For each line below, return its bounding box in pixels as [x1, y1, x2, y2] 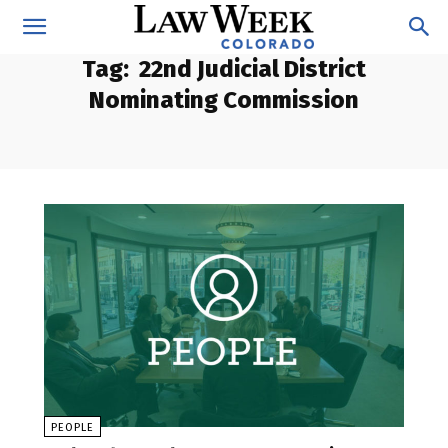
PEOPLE [51, 421, 94, 435]
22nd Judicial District [139, 55, 366, 83]
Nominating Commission [89, 86, 359, 114]
